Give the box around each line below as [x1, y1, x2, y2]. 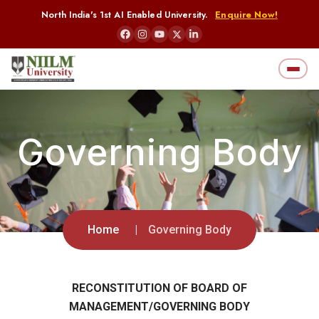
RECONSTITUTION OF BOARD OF [72, 281, 247, 296]
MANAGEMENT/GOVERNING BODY [69, 300, 250, 314]
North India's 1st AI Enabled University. [41, 9, 211, 21]
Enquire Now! [215, 9, 278, 21]
